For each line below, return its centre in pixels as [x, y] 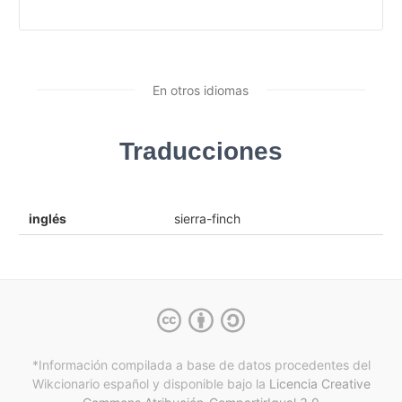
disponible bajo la [214, 384]
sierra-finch [207, 218]
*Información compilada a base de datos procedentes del [201, 365]
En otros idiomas [201, 90]
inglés [47, 218]
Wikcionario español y [96, 384]
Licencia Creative [319, 384]
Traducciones [201, 151]
